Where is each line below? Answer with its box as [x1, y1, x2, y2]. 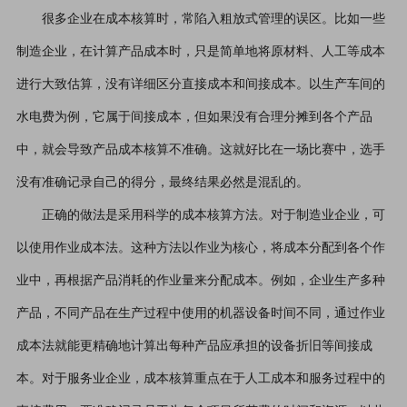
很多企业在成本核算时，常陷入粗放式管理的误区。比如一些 [41, 12, 385, 25]
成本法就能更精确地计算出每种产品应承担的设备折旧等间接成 [15, 339, 372, 352]
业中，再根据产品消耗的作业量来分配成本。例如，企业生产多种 [15, 273, 385, 287]
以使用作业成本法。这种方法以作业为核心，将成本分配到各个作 [15, 241, 385, 254]
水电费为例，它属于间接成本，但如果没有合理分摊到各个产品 [15, 110, 372, 124]
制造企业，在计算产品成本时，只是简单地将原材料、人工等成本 [15, 45, 385, 58]
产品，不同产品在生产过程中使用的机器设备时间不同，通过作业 [15, 306, 385, 320]
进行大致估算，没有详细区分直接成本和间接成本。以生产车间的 [15, 77, 385, 91]
